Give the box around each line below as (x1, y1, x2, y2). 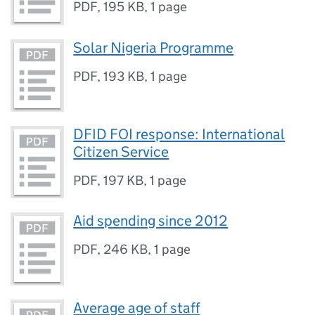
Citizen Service (73, 142, 169, 161)
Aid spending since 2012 (73, 212, 229, 231)
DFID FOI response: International (73, 124, 285, 143)
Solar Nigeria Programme (73, 38, 234, 57)
